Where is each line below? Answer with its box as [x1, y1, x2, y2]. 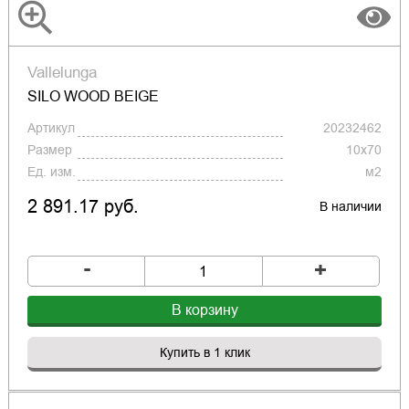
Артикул [26, 119, 75, 138]
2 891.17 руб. [26, 194, 139, 220]
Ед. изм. [26, 163, 76, 182]
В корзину [171, 299, 238, 321]
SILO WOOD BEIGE [26, 86, 159, 108]
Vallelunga [26, 61, 97, 84]
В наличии [320, 197, 383, 216]
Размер [26, 141, 72, 160]
